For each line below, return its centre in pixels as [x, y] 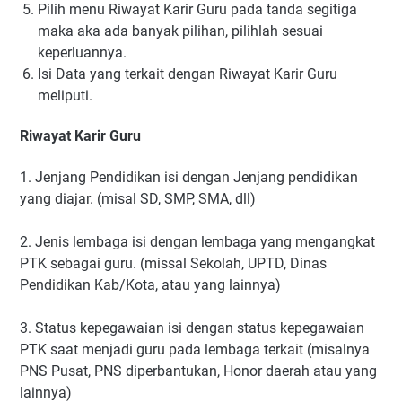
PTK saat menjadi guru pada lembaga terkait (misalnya [195, 349]
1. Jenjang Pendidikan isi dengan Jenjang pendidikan [189, 177]
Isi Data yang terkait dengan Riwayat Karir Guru [188, 74]
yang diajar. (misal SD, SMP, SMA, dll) [138, 198]
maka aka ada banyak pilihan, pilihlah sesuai [180, 31]
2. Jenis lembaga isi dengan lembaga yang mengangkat [197, 241]
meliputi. [65, 95]
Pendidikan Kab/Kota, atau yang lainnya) [150, 284]
